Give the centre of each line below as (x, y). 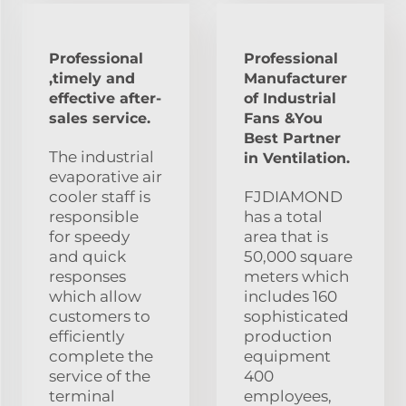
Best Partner (292, 138)
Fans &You (283, 118)
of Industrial (290, 98)
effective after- (105, 98)
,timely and (92, 78)
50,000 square (298, 256)
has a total (283, 216)
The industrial (101, 156)
